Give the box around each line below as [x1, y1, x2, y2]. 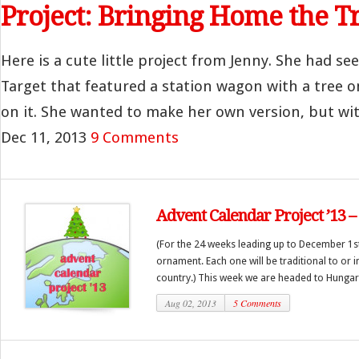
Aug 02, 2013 [165, 296, 216, 309]
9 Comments [91, 128, 179, 147]
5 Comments [233, 296, 281, 309]
